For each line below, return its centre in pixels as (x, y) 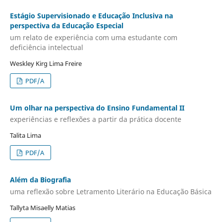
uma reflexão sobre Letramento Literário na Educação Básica (111, 191)
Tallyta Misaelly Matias (42, 207)
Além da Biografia (40, 180)
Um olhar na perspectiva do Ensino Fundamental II (97, 108)
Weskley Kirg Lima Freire (46, 63)
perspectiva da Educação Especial (66, 26)
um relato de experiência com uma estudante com (93, 37)
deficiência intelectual (46, 47)
